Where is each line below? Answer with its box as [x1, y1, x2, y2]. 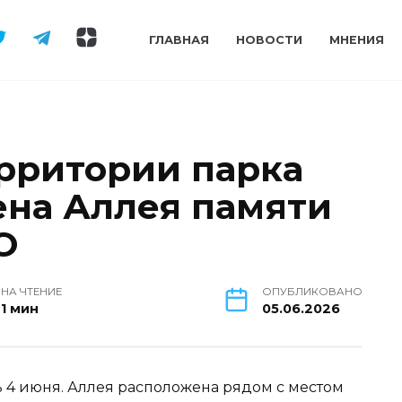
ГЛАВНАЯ [149, 33, 210, 48]
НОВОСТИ [236, 33, 303, 48]
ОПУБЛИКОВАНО [262, 284, 363, 298]
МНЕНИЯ [329, 33, 385, 48]
